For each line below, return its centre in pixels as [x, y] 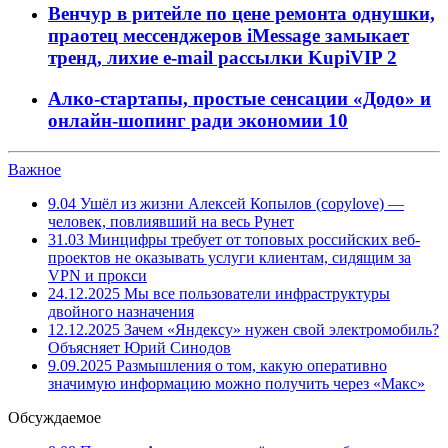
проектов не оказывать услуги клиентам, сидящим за [229, 257]
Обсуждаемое [54, 417]
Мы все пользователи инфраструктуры [255, 293]
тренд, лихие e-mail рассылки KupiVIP [217, 58]
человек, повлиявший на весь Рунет [171, 221]
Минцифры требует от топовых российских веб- [252, 239]
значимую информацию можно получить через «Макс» [236, 383]
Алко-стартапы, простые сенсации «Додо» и [239, 98]
